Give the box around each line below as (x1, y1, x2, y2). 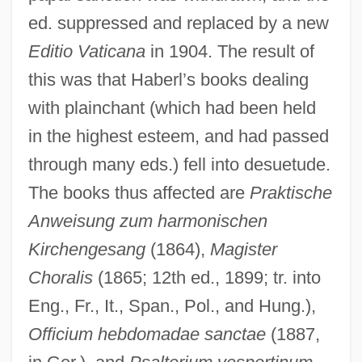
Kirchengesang (27, 238, 145, 259)
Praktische (249, 182, 332, 203)
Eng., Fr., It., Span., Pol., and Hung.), (27, 295, 316, 316)
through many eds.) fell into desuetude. (27, 154, 330, 175)
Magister (209, 238, 277, 259)
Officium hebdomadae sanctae (27, 323, 266, 344)
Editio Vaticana (27, 40, 145, 61)
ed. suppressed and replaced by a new (27, 12, 329, 33)
